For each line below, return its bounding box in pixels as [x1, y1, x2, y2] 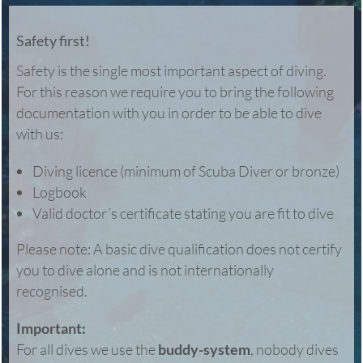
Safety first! [15, 32, 90, 49]
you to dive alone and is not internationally [15, 261, 274, 279]
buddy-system [157, 340, 250, 358]
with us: [15, 125, 63, 143]
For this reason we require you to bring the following [15, 83, 334, 100]
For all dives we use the [15, 340, 158, 358]
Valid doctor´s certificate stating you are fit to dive [32, 204, 334, 222]
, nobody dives [250, 340, 339, 358]
